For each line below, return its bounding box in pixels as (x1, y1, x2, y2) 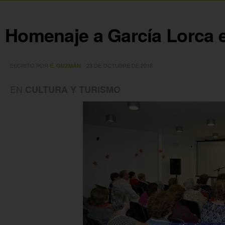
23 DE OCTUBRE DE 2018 (86, 61, 153, 69)
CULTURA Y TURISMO (25, 82, 121, 96)
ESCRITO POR (10, 61, 50, 69)
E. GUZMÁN (50, 61, 81, 69)
